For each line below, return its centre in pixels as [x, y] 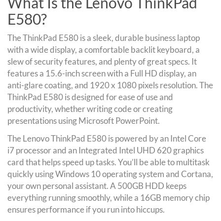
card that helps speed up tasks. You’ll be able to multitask [109, 162]
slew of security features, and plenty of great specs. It [102, 61]
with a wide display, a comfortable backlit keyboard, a [104, 50]
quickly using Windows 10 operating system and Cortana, [110, 174]
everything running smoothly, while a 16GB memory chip [109, 198]
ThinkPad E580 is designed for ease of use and [90, 97]
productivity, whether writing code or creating [90, 109]
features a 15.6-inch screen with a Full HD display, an [102, 73]
